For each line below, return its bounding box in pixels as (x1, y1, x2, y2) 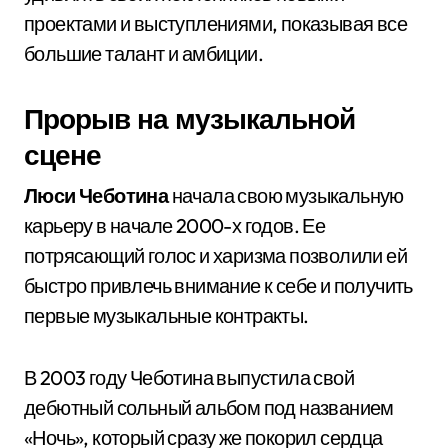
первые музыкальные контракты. (24, 303, 309, 328)
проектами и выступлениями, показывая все (24, 11, 407, 36)
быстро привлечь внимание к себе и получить (24, 273, 413, 298)
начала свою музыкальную (168, 183, 404, 208)
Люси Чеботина (24, 183, 169, 208)
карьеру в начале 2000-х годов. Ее (24, 213, 326, 238)
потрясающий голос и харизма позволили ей (24, 243, 407, 268)
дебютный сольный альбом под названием (24, 395, 394, 420)
